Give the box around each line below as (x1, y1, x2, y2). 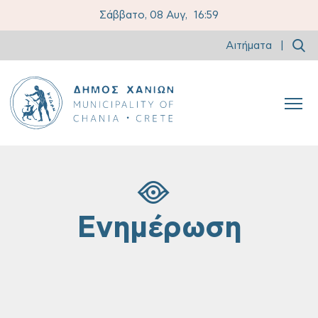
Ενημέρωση (77, 214, 241, 243)
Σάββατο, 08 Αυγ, (99, 10, 191, 21)
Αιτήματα (226, 40, 272, 51)
